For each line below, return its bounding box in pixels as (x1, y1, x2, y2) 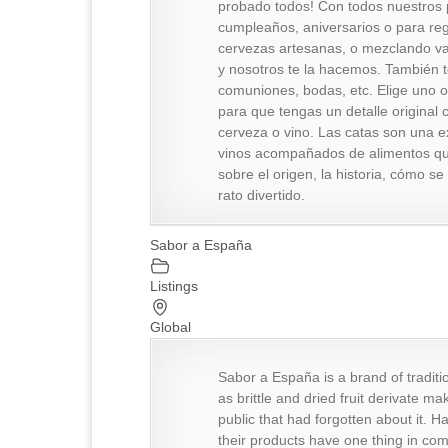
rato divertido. (218, 187, 305, 203)
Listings (150, 278, 198, 294)
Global (150, 319, 191, 335)
